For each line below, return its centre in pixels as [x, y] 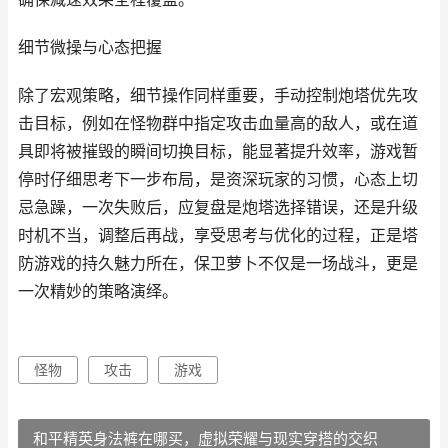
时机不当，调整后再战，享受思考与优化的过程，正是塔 [218, 235]
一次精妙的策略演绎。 [98, 291]
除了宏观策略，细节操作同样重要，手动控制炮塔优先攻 [218, 95]
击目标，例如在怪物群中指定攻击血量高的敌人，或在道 [218, 123]
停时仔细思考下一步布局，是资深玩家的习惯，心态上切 [218, 179]
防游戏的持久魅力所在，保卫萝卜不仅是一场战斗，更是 [218, 263]
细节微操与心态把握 [90, 47]
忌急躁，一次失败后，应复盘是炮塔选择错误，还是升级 [218, 207]
